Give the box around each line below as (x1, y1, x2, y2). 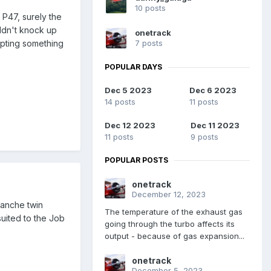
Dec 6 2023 (189, 85, 237, 96)
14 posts (105, 97, 135, 107)
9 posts (190, 132, 218, 142)
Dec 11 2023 (190, 120, 240, 131)
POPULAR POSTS (105, 155, 168, 165)
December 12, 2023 (132, 189, 206, 200)
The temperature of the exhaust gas (105, 207, 243, 217)
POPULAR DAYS (105, 62, 162, 72)
